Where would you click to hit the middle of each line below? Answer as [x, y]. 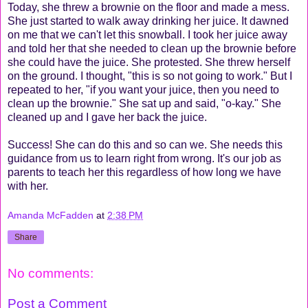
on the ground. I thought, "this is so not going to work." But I [150, 76]
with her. [28, 186]
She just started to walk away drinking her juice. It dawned [148, 21]
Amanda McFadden [51, 216]
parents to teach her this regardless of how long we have [144, 172]
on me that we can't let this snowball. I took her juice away [147, 34]
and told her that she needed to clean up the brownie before [152, 48]
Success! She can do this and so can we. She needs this [145, 144]
